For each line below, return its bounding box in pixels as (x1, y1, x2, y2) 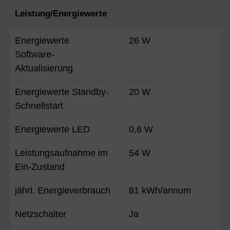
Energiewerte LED (15, 124, 90, 135)
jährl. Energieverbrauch (15, 185, 110, 196)
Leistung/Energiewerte (15, 8, 107, 18)
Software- (15, 49, 54, 60)
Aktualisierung (15, 63, 73, 73)
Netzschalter (15, 208, 66, 219)
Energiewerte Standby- (15, 86, 109, 97)
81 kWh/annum (129, 185, 191, 196)
